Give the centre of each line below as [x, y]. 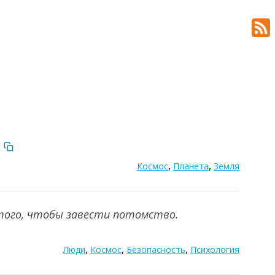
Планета [191, 166]
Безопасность [156, 250]
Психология [215, 250]
